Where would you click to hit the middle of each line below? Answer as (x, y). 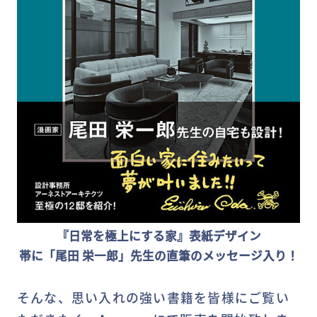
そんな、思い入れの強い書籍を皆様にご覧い (153, 297)
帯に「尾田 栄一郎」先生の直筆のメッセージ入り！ (158, 256)
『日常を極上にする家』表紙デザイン (158, 236)
